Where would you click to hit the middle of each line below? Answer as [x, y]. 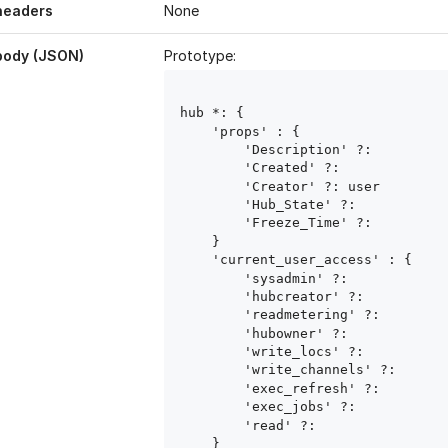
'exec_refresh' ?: [316, 388]
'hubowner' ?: [300, 333]
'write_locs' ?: [308, 352]
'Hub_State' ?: [304, 205]
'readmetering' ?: [316, 315]
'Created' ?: [296, 168]
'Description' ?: [312, 149]
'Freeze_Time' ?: [312, 223]
